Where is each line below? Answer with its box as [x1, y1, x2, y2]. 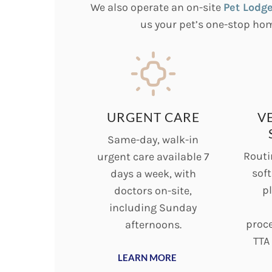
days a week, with [110, 167, 196, 180]
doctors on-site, [114, 184, 192, 197]
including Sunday [109, 201, 197, 214]
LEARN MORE [118, 251, 177, 263]
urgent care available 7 [97, 150, 209, 163]
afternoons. [124, 218, 182, 231]
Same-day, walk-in [107, 133, 199, 146]
